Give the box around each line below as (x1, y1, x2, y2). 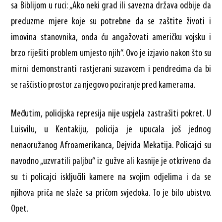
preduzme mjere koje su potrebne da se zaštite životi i (11, 16, 211, 27)
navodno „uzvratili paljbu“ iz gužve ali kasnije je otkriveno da (11, 156, 211, 166)
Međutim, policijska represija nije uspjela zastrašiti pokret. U (11, 109, 211, 119)
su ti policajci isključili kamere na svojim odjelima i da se (11, 172, 211, 182)
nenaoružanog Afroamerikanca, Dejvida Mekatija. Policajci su (11, 140, 211, 151)
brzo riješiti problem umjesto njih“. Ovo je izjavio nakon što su (11, 48, 211, 58)
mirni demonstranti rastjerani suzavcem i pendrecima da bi (11, 64, 211, 74)
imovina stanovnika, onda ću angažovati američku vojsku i (11, 32, 211, 43)
